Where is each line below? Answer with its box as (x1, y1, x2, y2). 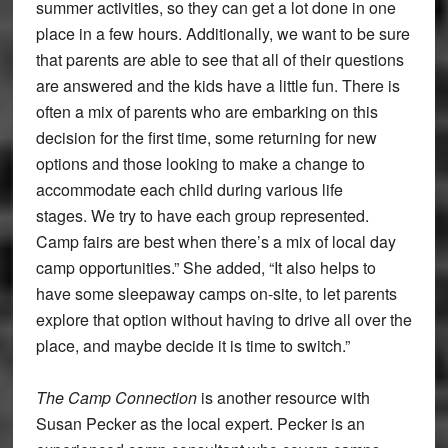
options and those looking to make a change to (35, 151, 365, 175)
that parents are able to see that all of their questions (35, 47, 404, 71)
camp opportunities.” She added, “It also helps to (35, 255, 376, 279)
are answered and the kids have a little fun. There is (35, 73, 400, 97)
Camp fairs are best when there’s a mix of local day (35, 229, 396, 253)
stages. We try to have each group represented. (35, 203, 369, 227)
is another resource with (196, 385, 370, 409)
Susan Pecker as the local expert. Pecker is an (35, 411, 365, 435)
